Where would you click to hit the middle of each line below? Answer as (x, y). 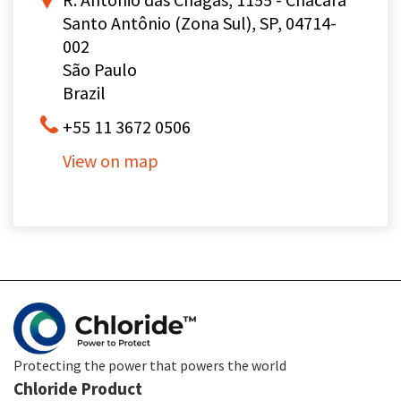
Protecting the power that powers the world (150, 366)
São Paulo (100, 70)
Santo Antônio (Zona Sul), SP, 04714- (200, 23)
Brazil (84, 93)
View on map (111, 161)
